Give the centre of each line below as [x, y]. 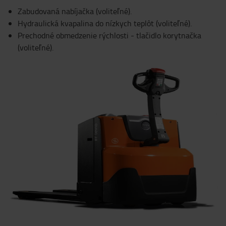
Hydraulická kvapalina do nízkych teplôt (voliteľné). [105, 23]
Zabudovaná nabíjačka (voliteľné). [75, 11]
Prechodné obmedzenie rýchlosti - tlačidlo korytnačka [109, 35]
